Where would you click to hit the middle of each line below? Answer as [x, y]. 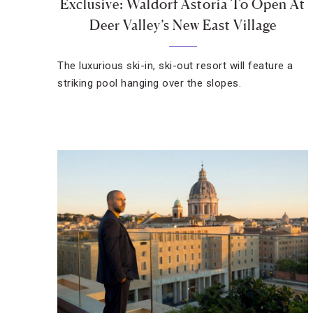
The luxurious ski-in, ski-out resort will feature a [175, 66]
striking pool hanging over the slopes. [149, 83]
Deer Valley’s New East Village [183, 25]
